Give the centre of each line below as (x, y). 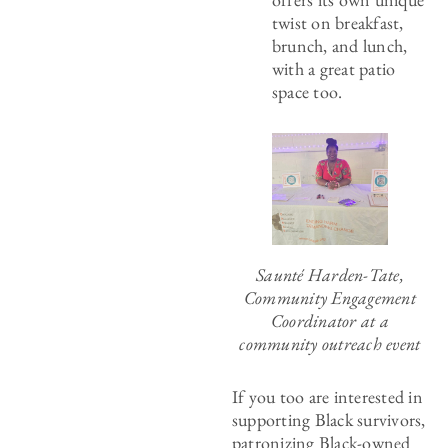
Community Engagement (329, 298)
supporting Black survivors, (328, 420)
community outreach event (330, 344)
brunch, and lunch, (339, 45)
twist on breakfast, (337, 22)
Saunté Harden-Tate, (330, 275)
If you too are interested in (327, 397)
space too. (309, 91)
